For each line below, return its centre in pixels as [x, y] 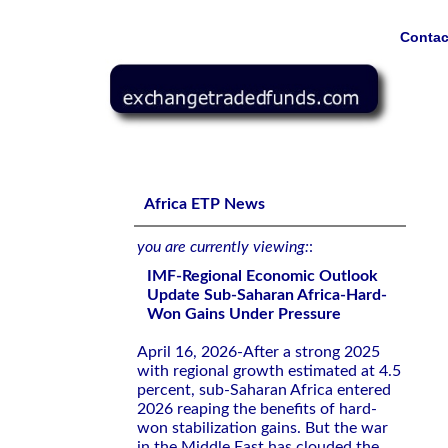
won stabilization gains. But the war [262, 428]
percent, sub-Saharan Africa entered [264, 390]
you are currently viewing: [223, 247]
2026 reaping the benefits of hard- [257, 409]
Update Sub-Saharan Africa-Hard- [267, 295]
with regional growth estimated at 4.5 [269, 371]
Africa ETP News [204, 204]
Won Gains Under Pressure [244, 314]
